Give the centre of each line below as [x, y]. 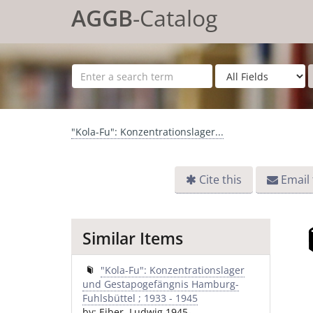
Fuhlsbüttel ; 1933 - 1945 [140, 298]
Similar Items [133, 238]
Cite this [220, 180]
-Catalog [175, 18]
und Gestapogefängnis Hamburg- [161, 284]
